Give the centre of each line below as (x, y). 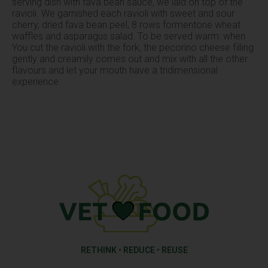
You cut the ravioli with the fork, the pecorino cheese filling (133, 48)
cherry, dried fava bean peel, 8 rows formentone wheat (126, 25)
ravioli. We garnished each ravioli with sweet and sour (123, 14)
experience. (36, 82)
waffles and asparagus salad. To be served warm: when (129, 36)
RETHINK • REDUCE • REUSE (134, 250)
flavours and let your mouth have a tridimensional (115, 71)
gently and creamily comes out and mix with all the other (130, 59)
